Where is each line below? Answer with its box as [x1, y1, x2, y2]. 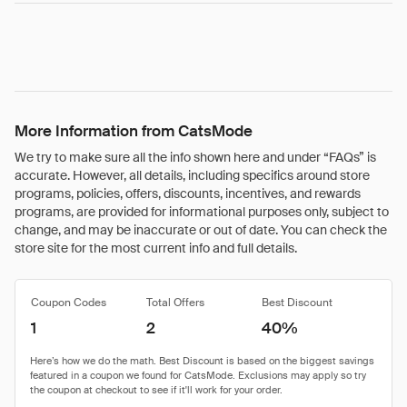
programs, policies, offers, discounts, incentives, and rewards [15, 185, 361, 202]
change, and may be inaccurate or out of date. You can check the [15, 222, 387, 238]
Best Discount [262, 295, 333, 310]
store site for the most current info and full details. [15, 240, 297, 256]
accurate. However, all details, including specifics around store [15, 167, 370, 184]
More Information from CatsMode [15, 121, 253, 141]
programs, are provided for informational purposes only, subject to [15, 203, 389, 220]
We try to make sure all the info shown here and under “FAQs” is [15, 149, 376, 165]
